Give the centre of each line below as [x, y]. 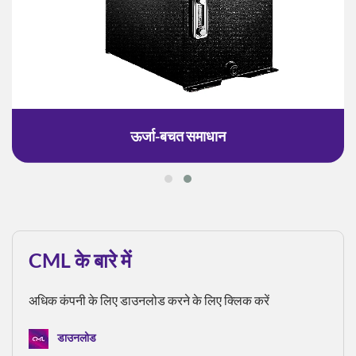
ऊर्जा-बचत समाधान [178, 135]
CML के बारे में [80, 259]
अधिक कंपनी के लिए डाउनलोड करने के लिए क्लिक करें [149, 300]
